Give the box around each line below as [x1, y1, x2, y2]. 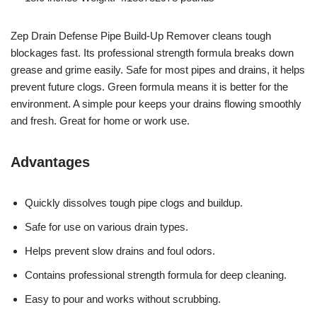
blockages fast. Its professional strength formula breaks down [11, 46, 294, 59]
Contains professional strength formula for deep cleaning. [25, 268, 287, 281]
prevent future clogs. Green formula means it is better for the [11, 80, 288, 93]
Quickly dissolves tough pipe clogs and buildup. [25, 196, 243, 209]
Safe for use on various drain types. [25, 220, 188, 233]
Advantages [11, 154, 90, 170]
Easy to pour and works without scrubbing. [25, 292, 221, 305]
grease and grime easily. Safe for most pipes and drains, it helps [11, 63, 305, 76]
